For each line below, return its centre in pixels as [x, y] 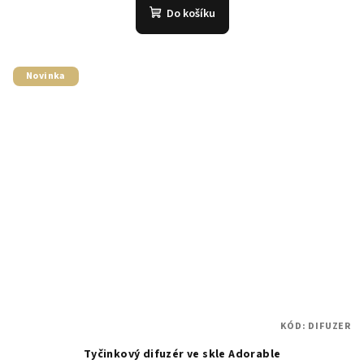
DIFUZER [329, 327]
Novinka [46, 76]
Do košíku [191, 13]
